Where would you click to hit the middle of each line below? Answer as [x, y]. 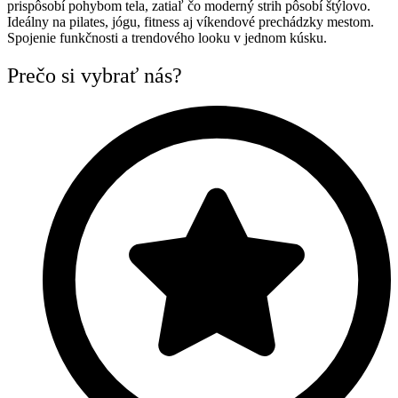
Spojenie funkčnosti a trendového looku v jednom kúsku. [167, 38]
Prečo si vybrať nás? [95, 75]
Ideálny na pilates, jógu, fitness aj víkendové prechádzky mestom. [191, 22]
